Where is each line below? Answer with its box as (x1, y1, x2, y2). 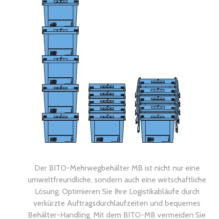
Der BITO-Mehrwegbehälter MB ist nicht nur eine (34, 163, 200, 173)
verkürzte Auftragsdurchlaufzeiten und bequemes (33, 198, 200, 208)
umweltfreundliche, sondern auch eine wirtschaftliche (27, 175, 206, 184)
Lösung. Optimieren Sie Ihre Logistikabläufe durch (34, 187, 199, 196)
